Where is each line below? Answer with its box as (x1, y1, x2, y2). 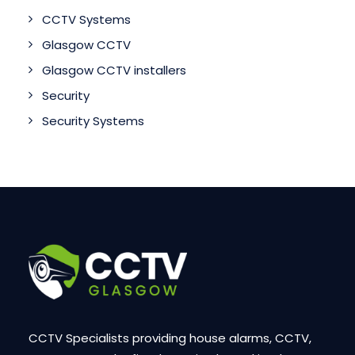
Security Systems (42, 113, 144, 129)
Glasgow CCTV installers (42, 62, 186, 78)
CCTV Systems (42, 11, 131, 28)
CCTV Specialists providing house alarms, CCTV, (29, 330, 311, 346)
